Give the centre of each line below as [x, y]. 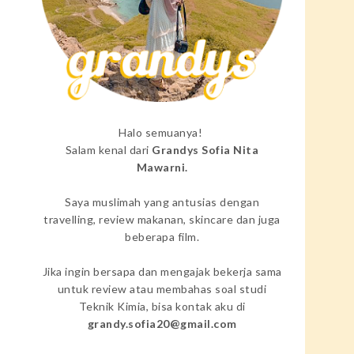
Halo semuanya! [162, 133]
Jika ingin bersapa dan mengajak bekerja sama [162, 272]
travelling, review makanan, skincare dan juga [162, 220]
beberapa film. [162, 237]
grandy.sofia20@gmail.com [162, 324]
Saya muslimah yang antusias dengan [162, 202]
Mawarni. [162, 168]
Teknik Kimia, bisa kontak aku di [162, 307]
